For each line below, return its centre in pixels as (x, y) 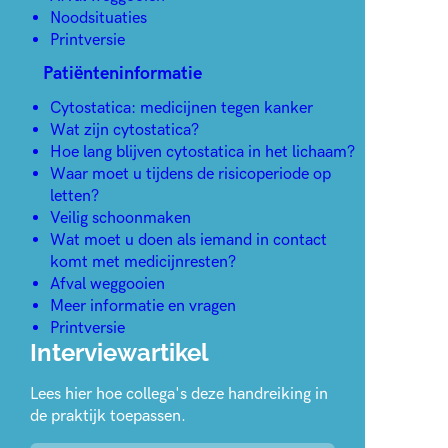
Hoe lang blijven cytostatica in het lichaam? (202, 151)
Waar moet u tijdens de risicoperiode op (190, 173)
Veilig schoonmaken (120, 217)
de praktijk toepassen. (107, 416)
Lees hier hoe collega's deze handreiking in (178, 394)
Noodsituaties (98, 17)
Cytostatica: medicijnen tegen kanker (181, 107)
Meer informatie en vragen (142, 305)
